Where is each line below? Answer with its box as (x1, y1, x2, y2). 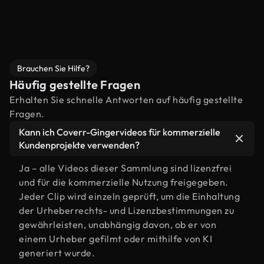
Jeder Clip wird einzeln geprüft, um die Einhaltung (19, 190, 240, 202)
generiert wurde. (19, 247, 95, 259)
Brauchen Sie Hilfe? (17, 63, 90, 74)
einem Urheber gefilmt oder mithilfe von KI (19, 233, 212, 245)
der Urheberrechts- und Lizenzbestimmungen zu (19, 204, 234, 216)
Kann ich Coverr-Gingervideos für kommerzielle (19, 126, 220, 138)
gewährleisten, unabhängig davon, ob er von (19, 219, 216, 230)
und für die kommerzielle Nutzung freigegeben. (19, 176, 229, 188)
